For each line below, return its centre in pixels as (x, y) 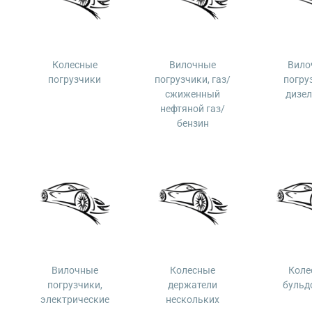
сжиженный (193, 94)
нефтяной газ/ (193, 109)
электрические (75, 299)
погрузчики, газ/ (193, 79)
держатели (193, 285)
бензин (193, 123)
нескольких (193, 299)
